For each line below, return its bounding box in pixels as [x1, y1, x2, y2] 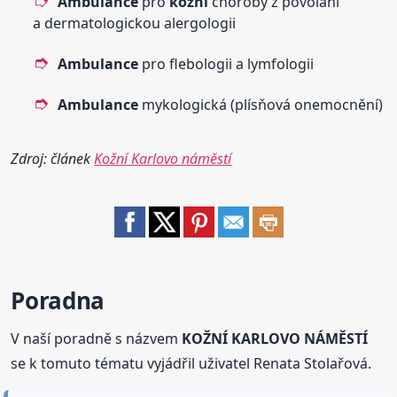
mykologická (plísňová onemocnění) [138, 95, 384, 115]
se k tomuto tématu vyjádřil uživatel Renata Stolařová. [11, 354, 372, 374]
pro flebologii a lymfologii [138, 54, 315, 74]
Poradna [11, 284, 105, 317]
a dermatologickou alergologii [33, 13, 237, 34]
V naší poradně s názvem [11, 329, 183, 349]
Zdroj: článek [11, 149, 95, 169]
